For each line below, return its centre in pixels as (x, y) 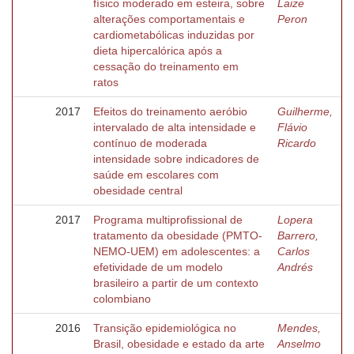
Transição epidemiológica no (165, 328)
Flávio (292, 127)
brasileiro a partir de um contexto (176, 283)
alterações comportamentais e (169, 19)
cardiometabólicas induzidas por (174, 35)
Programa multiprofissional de (168, 220)
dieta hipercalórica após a (158, 51)
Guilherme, (305, 111)
